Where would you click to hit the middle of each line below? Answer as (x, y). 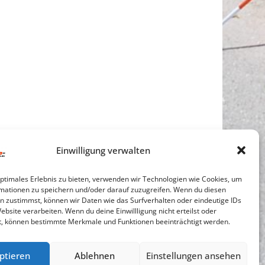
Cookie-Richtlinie (33, 253)
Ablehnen (94, 255)
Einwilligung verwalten (104, 150)
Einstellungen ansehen (193, 255)
